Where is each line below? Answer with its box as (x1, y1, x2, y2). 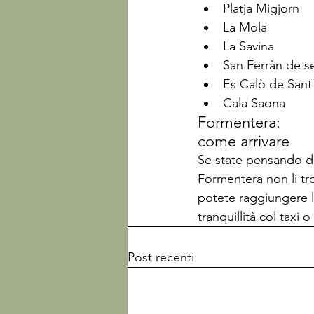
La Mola (223, 20, 267, 35)
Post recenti (128, 250, 194, 265)
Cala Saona (223, 95, 285, 111)
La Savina (223, 39, 274, 54)
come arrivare (198, 132, 294, 151)
